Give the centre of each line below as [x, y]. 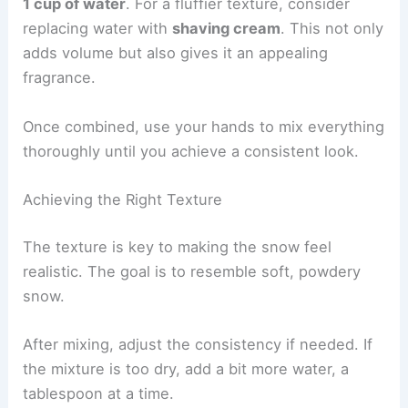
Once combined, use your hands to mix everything [204, 126]
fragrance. [60, 78]
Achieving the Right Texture [123, 199]
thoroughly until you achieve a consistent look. [191, 151]
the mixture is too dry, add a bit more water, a [186, 368]
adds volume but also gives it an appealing [176, 53]
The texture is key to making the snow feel [178, 246]
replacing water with [98, 29]
